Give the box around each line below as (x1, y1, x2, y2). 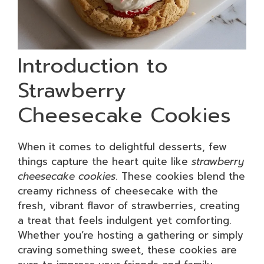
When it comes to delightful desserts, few (18, 139, 227, 154)
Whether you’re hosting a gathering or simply (18, 227, 243, 243)
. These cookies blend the (115, 169, 245, 184)
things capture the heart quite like (18, 154, 192, 169)
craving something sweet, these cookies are (18, 242, 237, 258)
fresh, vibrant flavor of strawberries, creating (18, 198, 240, 213)
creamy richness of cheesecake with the (18, 183, 218, 199)
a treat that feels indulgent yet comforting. (18, 213, 232, 228)
